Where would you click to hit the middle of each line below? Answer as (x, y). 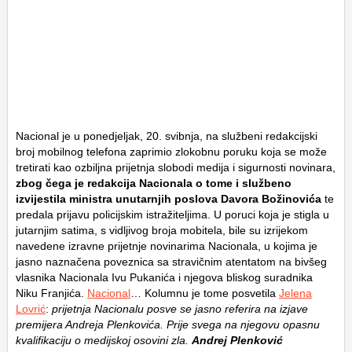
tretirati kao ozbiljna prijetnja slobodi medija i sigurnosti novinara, (176, 168)
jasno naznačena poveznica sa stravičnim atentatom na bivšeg (171, 262)
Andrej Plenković (237, 341)
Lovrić (31, 309)
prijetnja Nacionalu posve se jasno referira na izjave (180, 309)
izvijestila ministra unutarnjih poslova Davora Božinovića (169, 199)
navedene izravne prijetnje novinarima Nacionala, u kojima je (167, 246)
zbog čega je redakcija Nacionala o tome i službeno (154, 183)
